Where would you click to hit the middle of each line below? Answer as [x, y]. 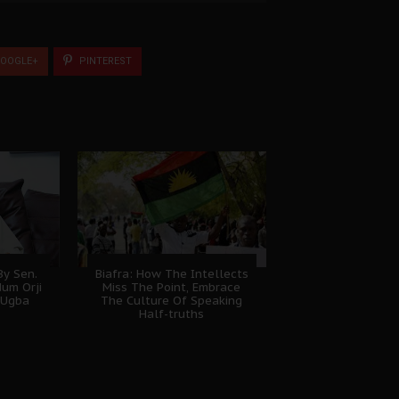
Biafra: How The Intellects [171, 273]
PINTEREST [104, 61]
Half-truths [172, 313]
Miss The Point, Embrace [172, 287]
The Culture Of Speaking [172, 300]
